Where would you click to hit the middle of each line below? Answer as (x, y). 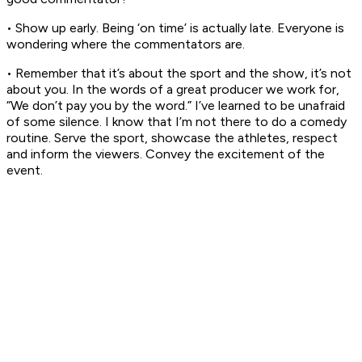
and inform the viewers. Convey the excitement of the (166, 154)
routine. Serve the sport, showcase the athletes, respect (172, 138)
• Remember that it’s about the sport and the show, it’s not (179, 74)
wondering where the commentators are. (126, 44)
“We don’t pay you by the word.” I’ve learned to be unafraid (176, 106)
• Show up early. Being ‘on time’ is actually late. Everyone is (175, 28)
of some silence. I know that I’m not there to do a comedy (177, 122)
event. (25, 170)
